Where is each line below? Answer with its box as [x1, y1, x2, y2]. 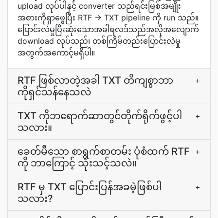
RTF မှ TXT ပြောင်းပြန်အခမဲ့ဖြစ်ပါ [18, 181, 162, 193]
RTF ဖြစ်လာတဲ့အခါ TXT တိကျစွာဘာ [18, 74, 173, 86]
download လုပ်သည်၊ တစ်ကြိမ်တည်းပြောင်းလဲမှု [18, 36, 181, 46]
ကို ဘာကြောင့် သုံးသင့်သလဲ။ [18, 157, 137, 169]
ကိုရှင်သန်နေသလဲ [18, 86, 91, 98]
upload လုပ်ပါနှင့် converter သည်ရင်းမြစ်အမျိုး [18, 1, 181, 11]
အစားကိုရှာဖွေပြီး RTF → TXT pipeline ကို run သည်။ [18, 13, 199, 22]
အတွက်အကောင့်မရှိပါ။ [18, 48, 95, 57]
